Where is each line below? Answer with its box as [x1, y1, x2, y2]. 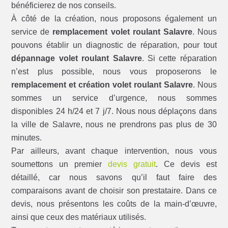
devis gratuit [108, 159, 156, 168]
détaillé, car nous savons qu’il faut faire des [11, 173, 217, 182]
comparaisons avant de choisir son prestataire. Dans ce [11, 186, 217, 195]
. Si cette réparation [141, 53, 217, 63]
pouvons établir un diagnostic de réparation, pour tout [11, 40, 217, 49]
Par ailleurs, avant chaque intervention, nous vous [11, 146, 217, 155]
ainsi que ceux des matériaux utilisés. [11, 212, 147, 221]
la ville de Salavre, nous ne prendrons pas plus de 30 [11, 120, 217, 129]
